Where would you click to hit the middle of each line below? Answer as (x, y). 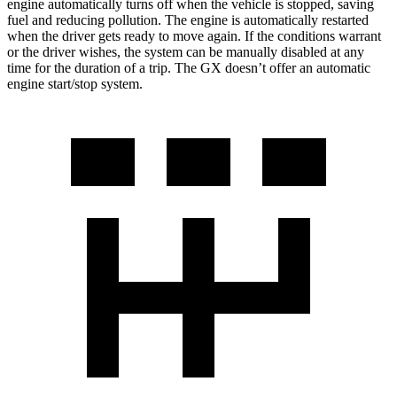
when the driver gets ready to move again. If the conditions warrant (194, 35)
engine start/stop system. (75, 83)
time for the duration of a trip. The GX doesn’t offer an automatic (189, 67)
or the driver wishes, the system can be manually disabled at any (186, 51)
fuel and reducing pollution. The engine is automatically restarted (188, 19)
